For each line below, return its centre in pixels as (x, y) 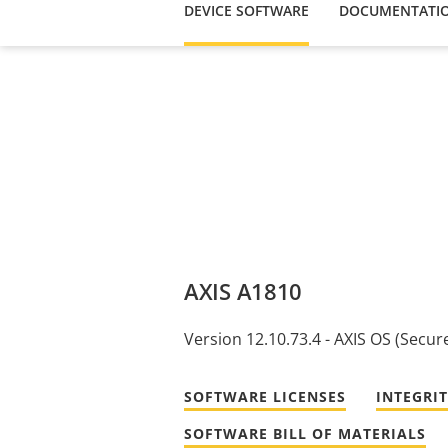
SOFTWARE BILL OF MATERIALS (305, 433)
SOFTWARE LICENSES (265, 396)
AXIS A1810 (243, 290)
